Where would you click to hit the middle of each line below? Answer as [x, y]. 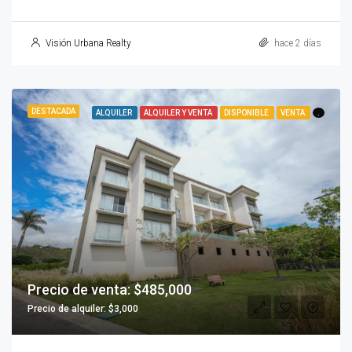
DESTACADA [53, 111]
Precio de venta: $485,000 [110, 290]
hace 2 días [297, 43]
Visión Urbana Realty [88, 43]
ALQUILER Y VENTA [179, 112]
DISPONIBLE [247, 112]
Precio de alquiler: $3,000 [83, 309]
